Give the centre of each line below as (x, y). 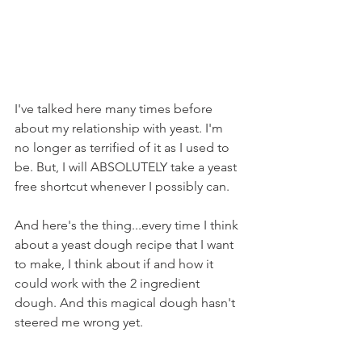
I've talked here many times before (115, 109)
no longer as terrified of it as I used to (124, 147)
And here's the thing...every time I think (128, 225)
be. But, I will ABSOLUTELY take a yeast (127, 167)
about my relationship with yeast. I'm (120, 128)
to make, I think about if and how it (116, 264)
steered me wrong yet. (79, 322)
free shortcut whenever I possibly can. (122, 186)
